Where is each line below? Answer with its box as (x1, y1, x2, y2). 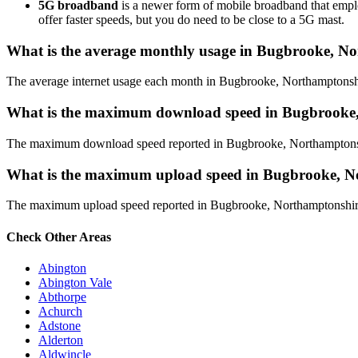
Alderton (38, 332, 83, 347)
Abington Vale (38, 275, 112, 289)
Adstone (38, 318, 81, 332)
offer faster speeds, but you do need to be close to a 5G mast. (38, 12, 344, 26)
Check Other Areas (6, 229, 111, 244)
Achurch (38, 304, 82, 318)
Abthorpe (38, 289, 86, 304)
